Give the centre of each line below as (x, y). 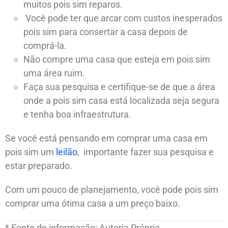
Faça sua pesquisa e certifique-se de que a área (119, 87)
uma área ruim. (54, 73)
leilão (67, 152)
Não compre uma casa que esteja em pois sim (117, 59)
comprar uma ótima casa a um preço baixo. (93, 203)
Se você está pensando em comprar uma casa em (106, 138)
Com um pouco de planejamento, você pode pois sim (112, 189)
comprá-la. (45, 45)
